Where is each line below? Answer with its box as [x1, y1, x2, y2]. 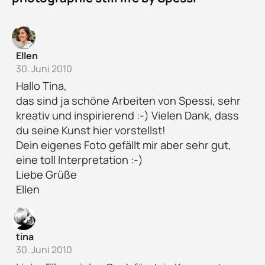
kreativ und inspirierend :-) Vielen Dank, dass [15, 108, 239, 123]
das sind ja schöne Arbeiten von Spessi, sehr [15, 93, 241, 108]
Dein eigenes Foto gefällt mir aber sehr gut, [15, 138, 231, 153]
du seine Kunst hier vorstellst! [15, 123, 166, 138]
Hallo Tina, [15, 79, 67, 93]
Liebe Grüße [15, 167, 77, 182]
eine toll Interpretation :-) [15, 153, 143, 167]
